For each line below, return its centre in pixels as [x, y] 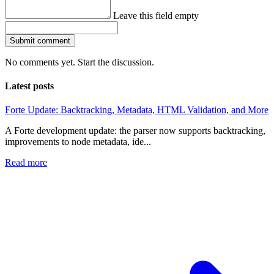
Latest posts [29, 86]
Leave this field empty [155, 15]
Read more [26, 163]
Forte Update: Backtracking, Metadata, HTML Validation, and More [137, 110]
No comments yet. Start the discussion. [80, 62]
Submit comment [40, 40]
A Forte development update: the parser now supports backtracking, [135, 131]
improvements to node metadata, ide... [78, 142]
